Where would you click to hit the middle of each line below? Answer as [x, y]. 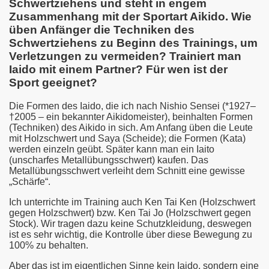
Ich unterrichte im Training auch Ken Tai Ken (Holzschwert [132, 202]
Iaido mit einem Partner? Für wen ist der [118, 70]
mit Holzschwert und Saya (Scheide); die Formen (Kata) [127, 138]
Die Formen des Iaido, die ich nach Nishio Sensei [116, 106]
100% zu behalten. [49, 245]
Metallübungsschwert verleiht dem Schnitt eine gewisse [127, 171]
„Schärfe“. [30, 181]
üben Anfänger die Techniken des [102, 30]
